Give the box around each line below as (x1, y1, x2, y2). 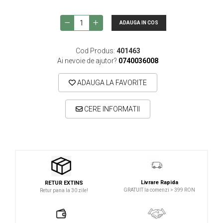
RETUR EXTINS (44, 179, 83, 186)
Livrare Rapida (140, 179, 178, 186)
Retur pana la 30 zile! (39, 187, 88, 193)
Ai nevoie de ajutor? (57, 56, 117, 65)
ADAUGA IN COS (119, 19, 159, 25)
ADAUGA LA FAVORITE (76, 78, 147, 87)
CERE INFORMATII (83, 105, 140, 113)
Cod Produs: (75, 46, 115, 55)
